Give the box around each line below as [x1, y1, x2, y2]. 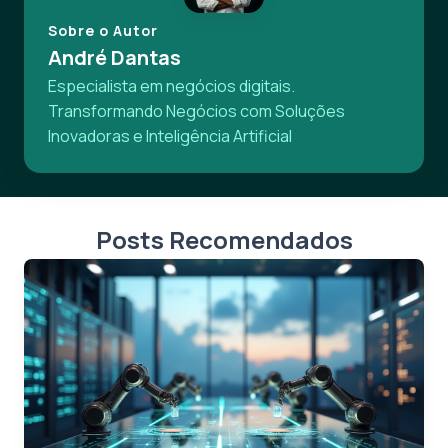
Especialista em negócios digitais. [48, 74, 295, 97]
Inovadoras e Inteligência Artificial [48, 124, 292, 147]
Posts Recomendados [95, 222, 353, 256]
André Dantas [48, 43, 181, 71]
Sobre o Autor [48, 20, 158, 40]
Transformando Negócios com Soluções [48, 99, 345, 122]
